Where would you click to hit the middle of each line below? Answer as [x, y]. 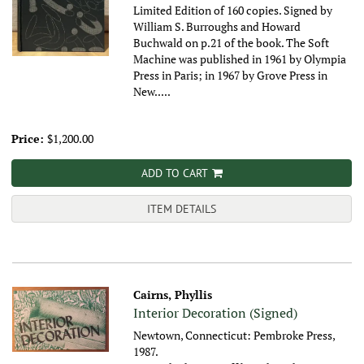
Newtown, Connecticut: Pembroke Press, [234, 336]
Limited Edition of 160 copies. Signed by [233, 11]
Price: [29, 139]
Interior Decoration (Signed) [216, 313]
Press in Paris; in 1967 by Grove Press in [231, 76]
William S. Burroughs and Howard [217, 27]
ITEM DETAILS [182, 209]
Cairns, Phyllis [173, 295]
